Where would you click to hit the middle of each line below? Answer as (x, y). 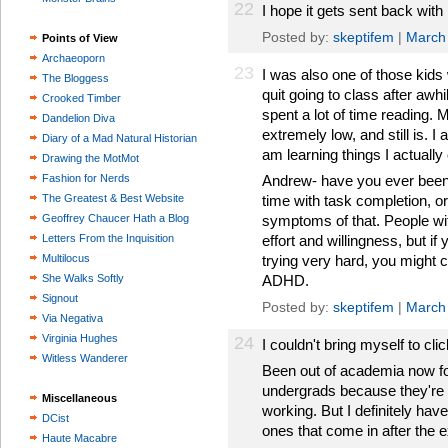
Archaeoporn (73, 58)
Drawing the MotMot (90, 158)
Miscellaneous (79, 398)
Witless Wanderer (85, 358)
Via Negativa (72, 318)
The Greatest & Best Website (113, 198)
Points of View (80, 38)
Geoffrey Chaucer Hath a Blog (115, 218)
